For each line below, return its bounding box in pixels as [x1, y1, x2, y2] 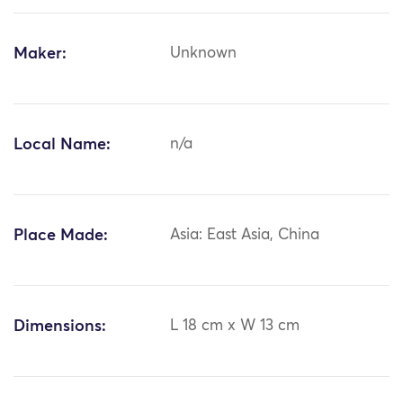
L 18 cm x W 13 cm [170, 318, 300, 335]
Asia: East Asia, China [170, 228, 320, 244]
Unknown [170, 46, 237, 62]
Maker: [13, 46, 67, 63]
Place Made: [13, 228, 108, 245]
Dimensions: [13, 318, 106, 336]
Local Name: [13, 137, 111, 154]
